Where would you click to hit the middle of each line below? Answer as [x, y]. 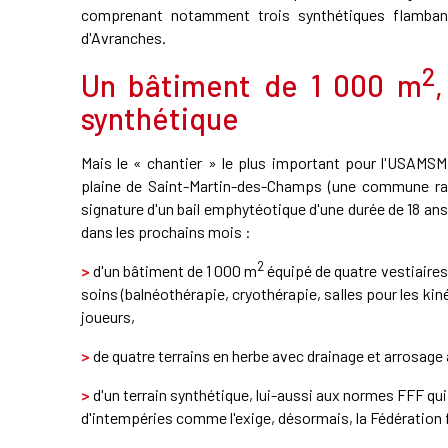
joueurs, [107, 316]
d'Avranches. [123, 37]
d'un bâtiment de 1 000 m [173, 270]
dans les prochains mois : [165, 231]
